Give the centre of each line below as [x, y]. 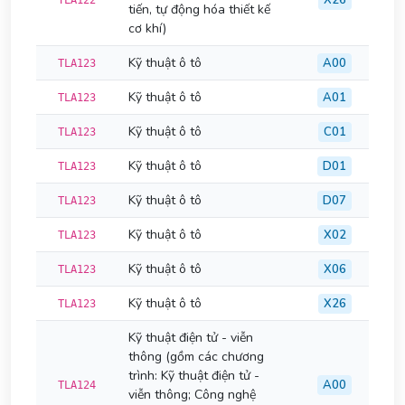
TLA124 [77, 385]
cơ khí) [147, 28]
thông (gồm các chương [196, 357]
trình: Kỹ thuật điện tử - [194, 376]
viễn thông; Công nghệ [192, 395]
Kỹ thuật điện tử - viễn [191, 338]
